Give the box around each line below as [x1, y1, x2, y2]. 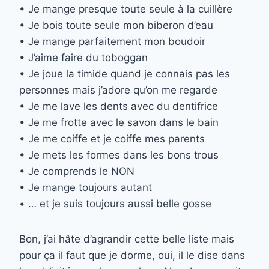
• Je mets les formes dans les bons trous [19, 149, 219, 162]
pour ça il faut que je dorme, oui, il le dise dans [19, 249, 245, 262]
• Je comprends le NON [19, 165, 134, 178]
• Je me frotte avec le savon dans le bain [19, 116, 219, 129]
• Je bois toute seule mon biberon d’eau [19, 19, 213, 32]
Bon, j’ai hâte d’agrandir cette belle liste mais [19, 233, 234, 246]
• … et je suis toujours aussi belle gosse [19, 198, 211, 210]
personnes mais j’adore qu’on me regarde [19, 84, 217, 97]
